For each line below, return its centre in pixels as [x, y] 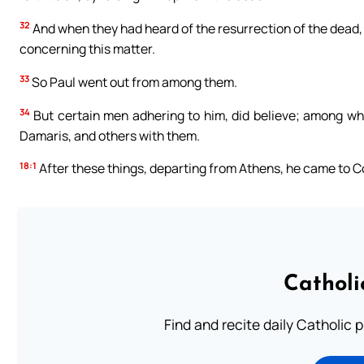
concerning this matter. [87, 48]
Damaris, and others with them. [110, 135]
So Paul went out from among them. [133, 82]
